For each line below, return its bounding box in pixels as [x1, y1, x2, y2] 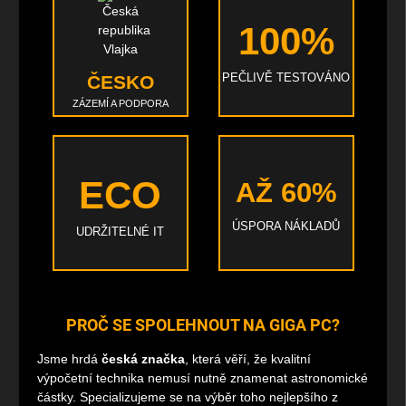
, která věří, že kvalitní [185, 352, 311, 367]
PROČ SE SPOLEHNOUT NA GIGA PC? [66, 315, 340, 335]
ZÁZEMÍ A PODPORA [72, 98, 169, 110]
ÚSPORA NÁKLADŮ [232, 219, 340, 233]
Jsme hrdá [37, 352, 101, 367]
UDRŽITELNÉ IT [76, 225, 164, 238]
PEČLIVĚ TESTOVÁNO [222, 71, 350, 84]
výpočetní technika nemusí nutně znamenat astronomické [37, 371, 368, 386]
